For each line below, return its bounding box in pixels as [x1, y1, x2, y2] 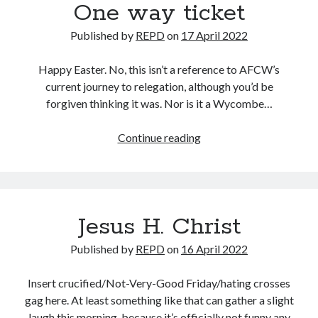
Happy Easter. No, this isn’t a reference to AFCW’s [38, 62, 280, 76]
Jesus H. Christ [77, 212, 241, 242]
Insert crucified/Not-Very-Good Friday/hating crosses [28, 275, 290, 290]
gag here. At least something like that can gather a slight [24, 292, 294, 307]
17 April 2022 [181, 28, 248, 42]
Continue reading [117, 130, 201, 144]
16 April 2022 [181, 241, 248, 256]
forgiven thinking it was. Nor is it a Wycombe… [45, 96, 273, 110]
